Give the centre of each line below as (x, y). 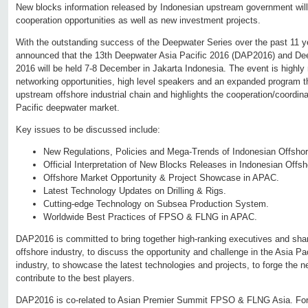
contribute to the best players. (75, 278)
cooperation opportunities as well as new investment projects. (138, 21)
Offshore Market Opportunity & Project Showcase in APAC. (161, 178)
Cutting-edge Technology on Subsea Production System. (156, 204)
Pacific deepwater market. (68, 108)
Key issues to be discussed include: (88, 130)
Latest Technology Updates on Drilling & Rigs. (135, 191)
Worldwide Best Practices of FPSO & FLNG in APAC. (150, 217)
